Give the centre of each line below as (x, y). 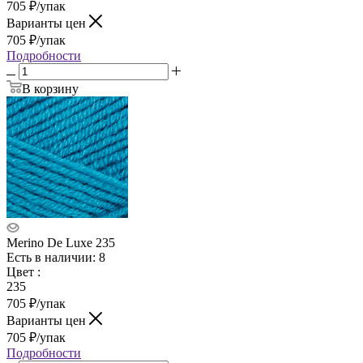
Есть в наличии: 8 (56, 257)
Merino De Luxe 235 (61, 242)
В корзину (50, 88)
